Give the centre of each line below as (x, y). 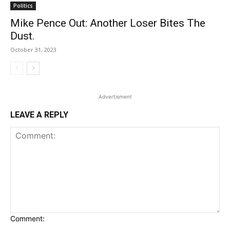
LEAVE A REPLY (39, 115)
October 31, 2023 (33, 50)
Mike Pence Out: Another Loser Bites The (108, 23)
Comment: (27, 219)
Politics (23, 6)
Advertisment (115, 97)
